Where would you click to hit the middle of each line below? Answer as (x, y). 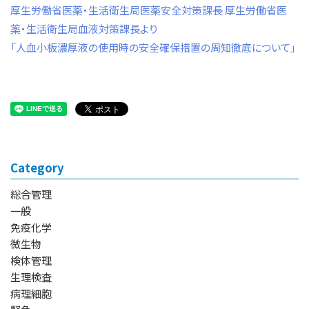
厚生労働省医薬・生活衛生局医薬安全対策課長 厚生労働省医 (16, 10)
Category (41, 168)
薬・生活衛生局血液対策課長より (84, 29)
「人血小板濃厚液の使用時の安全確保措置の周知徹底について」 (153, 48)
